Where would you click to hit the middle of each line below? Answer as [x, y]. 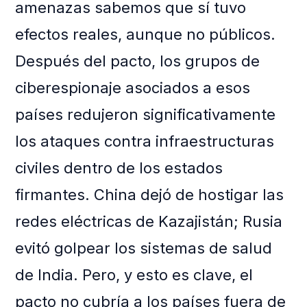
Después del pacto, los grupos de [138, 61]
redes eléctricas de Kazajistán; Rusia [149, 222]
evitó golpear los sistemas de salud [144, 248]
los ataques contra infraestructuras [145, 142]
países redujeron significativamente [146, 115]
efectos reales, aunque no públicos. [146, 35]
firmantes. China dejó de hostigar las [150, 195]
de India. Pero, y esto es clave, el [134, 275]
